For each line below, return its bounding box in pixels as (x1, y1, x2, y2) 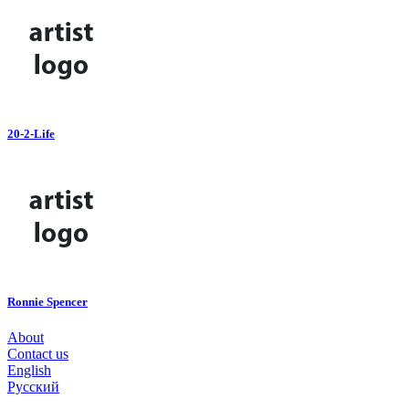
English (7, 362, 51, 379)
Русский (7, 379, 59, 395)
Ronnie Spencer (7, 295, 88, 309)
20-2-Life (7, 126, 55, 141)
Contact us (7, 346, 68, 362)
